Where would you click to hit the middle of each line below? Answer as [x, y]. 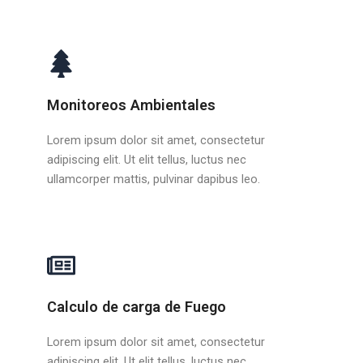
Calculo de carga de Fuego [137, 307]
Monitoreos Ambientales [132, 105]
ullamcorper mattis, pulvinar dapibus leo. [154, 179]
